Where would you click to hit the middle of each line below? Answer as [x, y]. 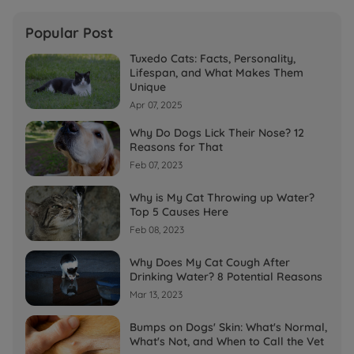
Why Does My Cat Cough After [210, 263]
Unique [148, 87]
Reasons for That [176, 147]
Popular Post [69, 33]
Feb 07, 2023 [156, 165]
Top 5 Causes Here [179, 212]
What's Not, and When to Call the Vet [227, 342]
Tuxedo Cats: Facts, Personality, [213, 59]
